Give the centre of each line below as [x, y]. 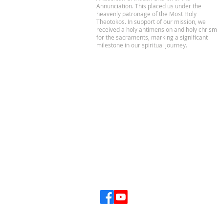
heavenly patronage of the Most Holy [146, 14]
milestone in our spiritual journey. [142, 45]
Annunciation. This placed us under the [149, 6]
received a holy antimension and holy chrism [157, 29]
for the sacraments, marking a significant [152, 37]
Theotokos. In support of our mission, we [151, 22]
